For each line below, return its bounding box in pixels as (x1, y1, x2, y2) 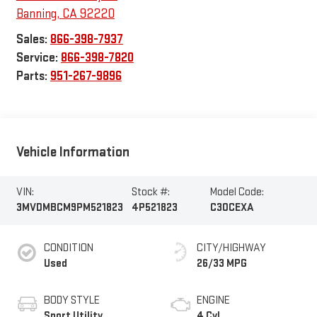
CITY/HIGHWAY (197, 241, 266, 255)
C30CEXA (209, 201, 254, 215)
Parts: (16, 68, 50, 83)
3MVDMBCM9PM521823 (16, 201, 123, 215)
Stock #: (131, 185, 170, 200)
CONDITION (43, 241, 93, 255)
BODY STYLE (43, 294, 100, 308)
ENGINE (197, 294, 230, 308)
